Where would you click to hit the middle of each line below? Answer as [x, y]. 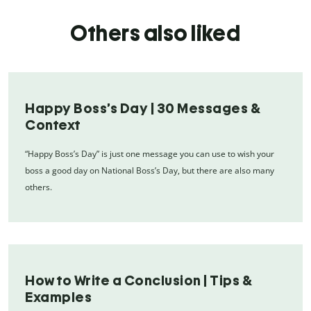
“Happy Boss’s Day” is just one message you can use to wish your [150, 153]
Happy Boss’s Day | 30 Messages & [143, 108]
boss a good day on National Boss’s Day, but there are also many [150, 170]
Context [53, 125]
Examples [58, 297]
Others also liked [155, 33]
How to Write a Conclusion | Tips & [138, 280]
